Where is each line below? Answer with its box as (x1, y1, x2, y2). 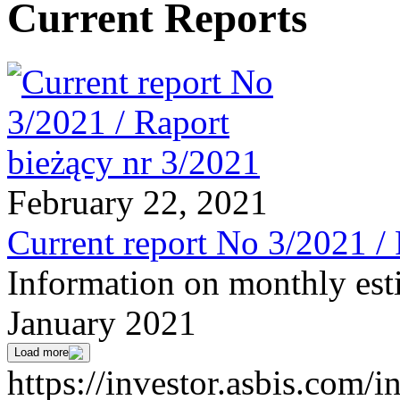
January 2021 (7, 303, 196, 342)
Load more (14, 345, 69, 359)
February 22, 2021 (7, 182, 268, 221)
